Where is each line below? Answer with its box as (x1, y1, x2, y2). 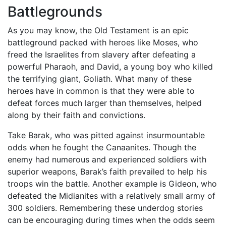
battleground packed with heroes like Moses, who (8, 37, 198, 47)
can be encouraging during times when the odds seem (8, 215, 215, 225)
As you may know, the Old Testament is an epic (8, 25, 189, 35)
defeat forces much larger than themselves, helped (8, 98, 202, 108)
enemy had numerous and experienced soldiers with (8, 154, 206, 164)
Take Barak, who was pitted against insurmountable (8, 130, 205, 140)
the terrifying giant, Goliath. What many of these (8, 74, 192, 84)
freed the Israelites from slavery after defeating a (8, 49, 196, 60)
